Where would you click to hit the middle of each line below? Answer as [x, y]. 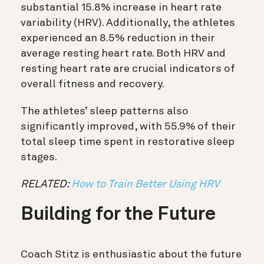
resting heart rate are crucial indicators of [128, 69]
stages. [39, 158]
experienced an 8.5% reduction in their [118, 39]
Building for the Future [118, 215]
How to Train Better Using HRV [146, 185]
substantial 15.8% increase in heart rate [121, 8]
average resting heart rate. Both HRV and [123, 54]
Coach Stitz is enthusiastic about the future [131, 255]
